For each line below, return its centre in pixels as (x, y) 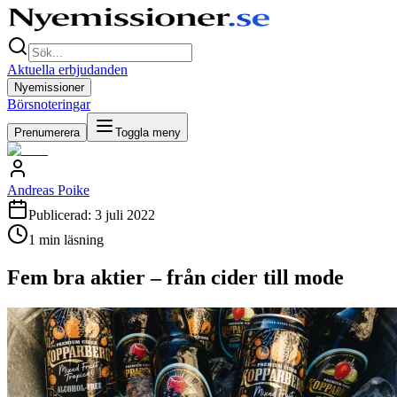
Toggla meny (148, 132)
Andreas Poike (48, 190)
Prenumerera (47, 132)
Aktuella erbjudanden (67, 70)
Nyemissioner (49, 87)
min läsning (70, 240)
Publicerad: (62, 215)
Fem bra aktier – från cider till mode (175, 277)
